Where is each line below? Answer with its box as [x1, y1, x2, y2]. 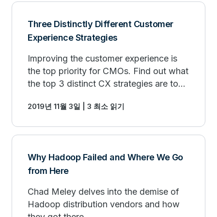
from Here [28, 166, 69, 176]
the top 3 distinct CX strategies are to [28, 78, 178, 89]
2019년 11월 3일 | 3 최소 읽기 [28, 102, 124, 111]
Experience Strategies [28, 32, 118, 43]
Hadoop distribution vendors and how [28, 199, 180, 209]
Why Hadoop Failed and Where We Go [28, 152, 183, 162]
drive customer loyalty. [28, 91, 118, 101]
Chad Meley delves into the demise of [28, 186, 179, 197]
